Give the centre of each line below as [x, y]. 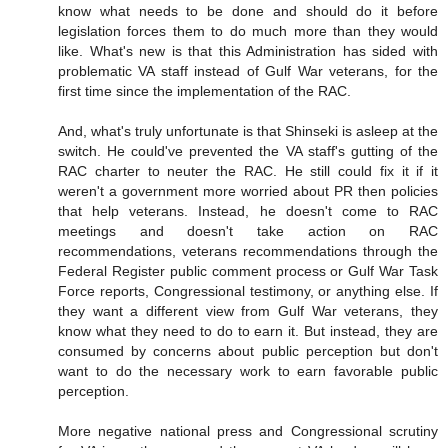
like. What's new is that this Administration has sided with [248, 50]
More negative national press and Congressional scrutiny [248, 430]
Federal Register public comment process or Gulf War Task [248, 270]
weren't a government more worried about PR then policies [248, 190]
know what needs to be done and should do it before [248, 10]
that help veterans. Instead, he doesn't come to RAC [248, 210]
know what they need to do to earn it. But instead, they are [248, 330]
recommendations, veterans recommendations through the [248, 250]
